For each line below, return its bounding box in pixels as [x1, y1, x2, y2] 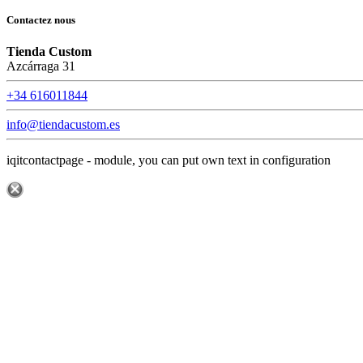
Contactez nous [6, 14, 75, 27]
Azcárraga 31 [6, 59, 75, 74]
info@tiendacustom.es [6, 117, 120, 132]
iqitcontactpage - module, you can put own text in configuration [6, 153, 331, 168]
